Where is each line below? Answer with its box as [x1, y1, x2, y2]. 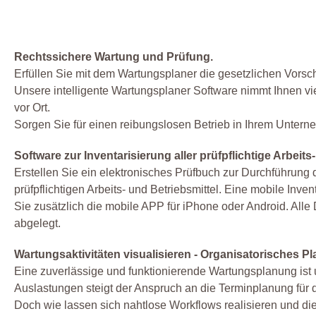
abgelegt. [14, 217, 61, 229]
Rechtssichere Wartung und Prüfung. [14, 50, 213, 63]
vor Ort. [14, 101, 50, 114]
